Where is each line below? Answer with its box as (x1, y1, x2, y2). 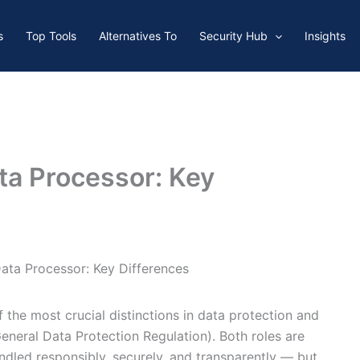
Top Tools (25, 29, 76, 43)
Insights (304, 29, 346, 43)
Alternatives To (98, 29, 177, 43)
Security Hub (198, 29, 268, 43)
